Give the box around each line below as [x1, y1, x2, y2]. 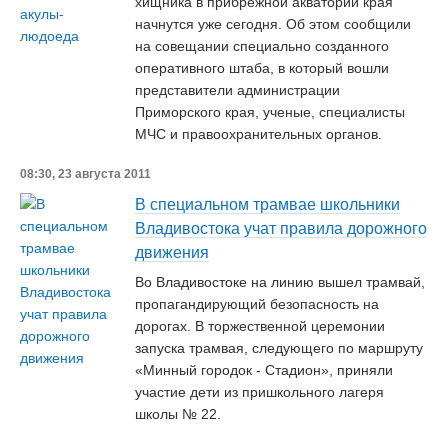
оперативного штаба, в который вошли [135, 60, 389, 76]
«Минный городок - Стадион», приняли [135, 362, 393, 378]
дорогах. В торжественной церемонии [135, 318, 385, 334]
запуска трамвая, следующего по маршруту [135, 340, 423, 356]
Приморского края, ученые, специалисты [135, 104, 405, 120]
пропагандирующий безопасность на [135, 296, 379, 312]
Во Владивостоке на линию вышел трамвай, [135, 274, 425, 290]
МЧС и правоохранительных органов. [135, 126, 382, 142]
